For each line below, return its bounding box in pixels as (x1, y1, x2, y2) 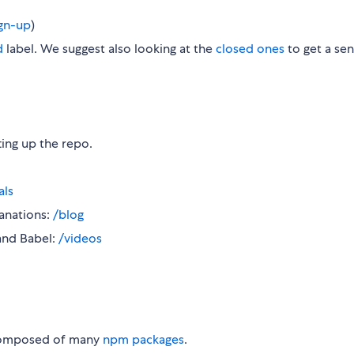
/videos (58, 230, 102, 247)
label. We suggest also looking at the (3, 40, 216, 58)
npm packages (103, 331, 184, 348)
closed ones (216, 40, 284, 58)
